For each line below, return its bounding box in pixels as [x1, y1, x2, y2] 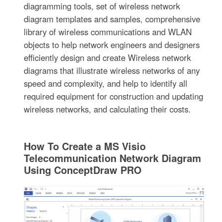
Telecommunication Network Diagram [24, 151, 202, 166]
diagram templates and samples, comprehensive [24, 13, 201, 25]
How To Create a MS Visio [24, 139, 146, 154]
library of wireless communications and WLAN [24, 26, 192, 38]
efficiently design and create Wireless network [24, 52, 191, 64]
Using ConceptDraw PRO [24, 163, 142, 177]
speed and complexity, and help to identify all [24, 77, 188, 90]
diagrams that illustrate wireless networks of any [24, 64, 200, 77]
